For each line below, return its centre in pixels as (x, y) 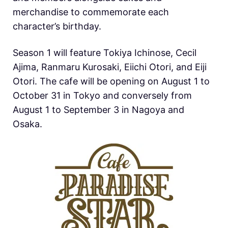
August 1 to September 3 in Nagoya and (98, 110)
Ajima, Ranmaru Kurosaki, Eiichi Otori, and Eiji (110, 67)
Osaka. (27, 124)
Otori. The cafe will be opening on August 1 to (111, 81)
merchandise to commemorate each (91, 12)
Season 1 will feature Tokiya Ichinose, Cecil (105, 53)
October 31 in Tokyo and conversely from (102, 96)
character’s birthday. (57, 26)
